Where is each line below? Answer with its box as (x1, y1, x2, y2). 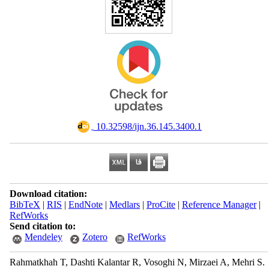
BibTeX (9, 199, 40, 210)
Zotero (82, 232, 107, 242)
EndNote (68, 199, 103, 210)
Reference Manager (181, 199, 256, 210)
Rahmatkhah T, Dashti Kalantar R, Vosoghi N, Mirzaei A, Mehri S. (9, 257, 265, 267)
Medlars (109, 199, 140, 210)
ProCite (146, 199, 175, 210)
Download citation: (9, 189, 87, 199)
